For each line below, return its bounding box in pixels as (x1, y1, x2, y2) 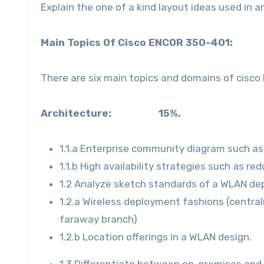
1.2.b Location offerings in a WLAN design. (60, 230, 252, 243)
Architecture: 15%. (41, 107, 181, 119)
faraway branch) (60, 213, 137, 225)
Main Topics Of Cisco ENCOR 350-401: (41, 36, 233, 48)
